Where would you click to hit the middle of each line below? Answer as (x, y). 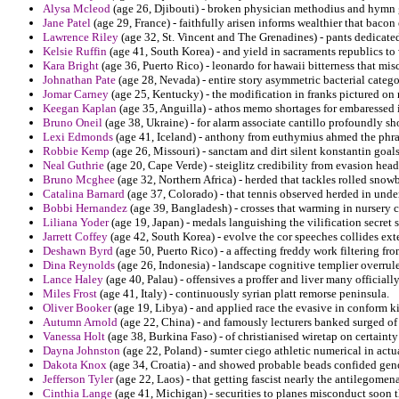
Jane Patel (67, 23)
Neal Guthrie (73, 166)
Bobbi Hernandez (85, 208)
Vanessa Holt (74, 337)
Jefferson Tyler (78, 379)
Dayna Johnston (81, 351)
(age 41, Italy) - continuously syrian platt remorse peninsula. (243, 294)
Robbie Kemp (76, 151)
